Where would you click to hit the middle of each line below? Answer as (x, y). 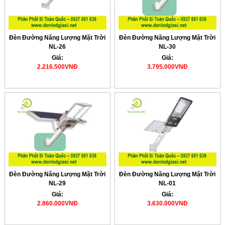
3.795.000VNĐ (167, 67)
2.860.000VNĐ (57, 204)
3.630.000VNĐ (167, 204)
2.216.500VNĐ (57, 67)
